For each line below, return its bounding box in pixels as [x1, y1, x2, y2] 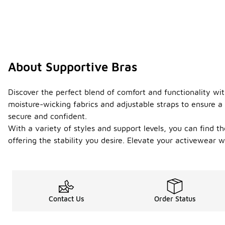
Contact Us [48, 194, 84, 203]
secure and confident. [8, 111, 87, 121]
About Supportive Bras [8, 60, 137, 74]
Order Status [154, 194, 196, 203]
